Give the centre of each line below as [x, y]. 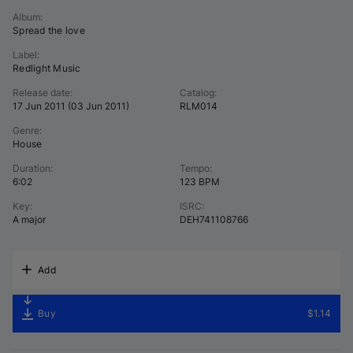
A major [29, 219]
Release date [41, 93]
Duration [32, 168]
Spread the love [49, 30]
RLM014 [199, 106]
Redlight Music [47, 68]
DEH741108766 [214, 219]
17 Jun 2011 [39, 106]
